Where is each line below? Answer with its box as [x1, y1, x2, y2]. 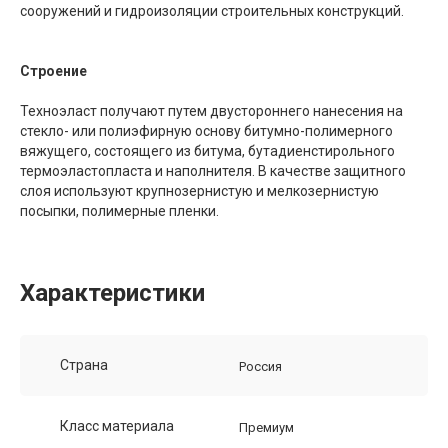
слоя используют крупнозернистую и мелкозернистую [20, 182, 379, 199]
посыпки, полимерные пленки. [20, 202, 219, 219]
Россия [239, 358, 282, 374]
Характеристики [20, 278, 205, 307]
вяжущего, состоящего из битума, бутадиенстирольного [20, 142, 395, 159]
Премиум [239, 419, 294, 435]
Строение [20, 62, 87, 79]
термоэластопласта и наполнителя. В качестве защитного [20, 162, 406, 179]
